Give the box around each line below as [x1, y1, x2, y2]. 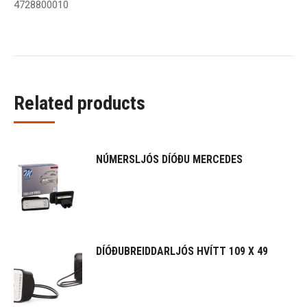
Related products [14, 92, 145, 114]
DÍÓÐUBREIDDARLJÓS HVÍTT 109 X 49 [96, 245, 268, 258]
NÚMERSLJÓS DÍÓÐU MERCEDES [96, 153, 243, 166]
